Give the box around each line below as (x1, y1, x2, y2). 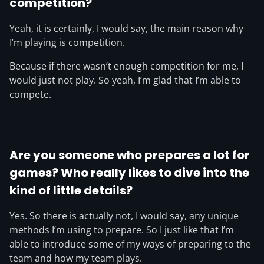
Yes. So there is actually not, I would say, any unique (9, 209, 239, 222)
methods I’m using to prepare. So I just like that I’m (9, 223, 234, 236)
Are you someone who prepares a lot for (9, 147, 250, 163)
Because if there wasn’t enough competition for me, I (9, 60, 243, 72)
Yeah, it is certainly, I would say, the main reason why (9, 22, 243, 35)
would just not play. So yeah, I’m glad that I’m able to (9, 74, 241, 87)
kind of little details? (9, 182, 133, 199)
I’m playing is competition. (9, 36, 125, 49)
